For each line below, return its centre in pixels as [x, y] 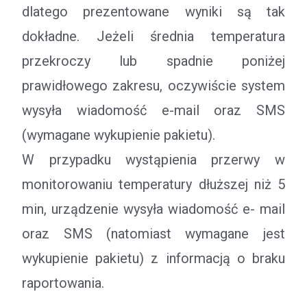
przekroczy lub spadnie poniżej [153, 61]
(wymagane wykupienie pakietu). [119, 135]
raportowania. [63, 283]
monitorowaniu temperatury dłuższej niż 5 [153, 184]
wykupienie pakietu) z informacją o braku [153, 258]
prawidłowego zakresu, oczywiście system [153, 86]
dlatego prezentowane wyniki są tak [153, 12]
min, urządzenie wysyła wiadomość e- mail [153, 209]
